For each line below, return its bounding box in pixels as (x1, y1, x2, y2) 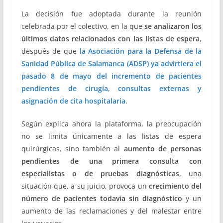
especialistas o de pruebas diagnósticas (21, 168, 179, 178)
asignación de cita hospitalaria (21, 96, 125, 106)
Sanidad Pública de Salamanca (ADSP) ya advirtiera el (21, 58, 202, 68)
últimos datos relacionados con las (21, 33, 143, 43)
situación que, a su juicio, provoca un (21, 181, 149, 191)
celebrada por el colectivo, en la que (21, 21, 143, 31)
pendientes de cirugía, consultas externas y (21, 83, 202, 93)
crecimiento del (148, 181, 202, 191)
